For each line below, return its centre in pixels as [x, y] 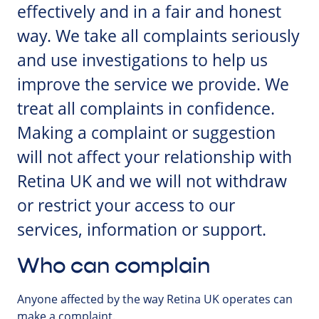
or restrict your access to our [126, 206]
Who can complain [114, 266]
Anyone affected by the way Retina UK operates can [155, 299]
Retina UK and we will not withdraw [152, 182]
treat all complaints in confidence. [146, 109]
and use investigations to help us [142, 61]
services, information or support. [142, 230]
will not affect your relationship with [155, 157]
